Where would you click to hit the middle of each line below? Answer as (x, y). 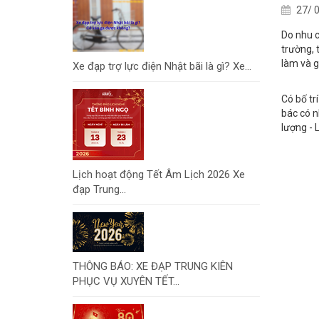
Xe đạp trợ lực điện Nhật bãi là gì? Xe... (162, 66)
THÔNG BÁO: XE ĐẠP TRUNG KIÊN (153, 266)
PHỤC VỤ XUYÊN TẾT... (126, 281)
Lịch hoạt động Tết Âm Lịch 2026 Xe (159, 174)
